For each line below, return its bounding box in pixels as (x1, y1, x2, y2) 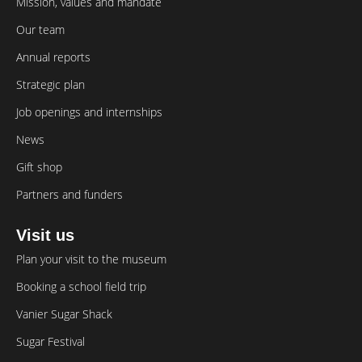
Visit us (16, 226, 74, 245)
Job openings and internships (16, 104, 162, 120)
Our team (16, 22, 65, 38)
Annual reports (16, 49, 90, 65)
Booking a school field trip (16, 279, 146, 295)
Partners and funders (16, 187, 123, 203)
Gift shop (16, 159, 62, 175)
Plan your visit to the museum (16, 251, 166, 267)
